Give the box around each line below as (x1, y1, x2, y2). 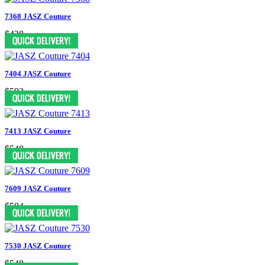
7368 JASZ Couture (5, 11, 71, 21)
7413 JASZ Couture (5, 126, 71, 135)
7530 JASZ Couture (5, 241, 71, 250)
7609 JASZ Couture (5, 183, 71, 193)
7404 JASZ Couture (5, 69, 71, 78)
